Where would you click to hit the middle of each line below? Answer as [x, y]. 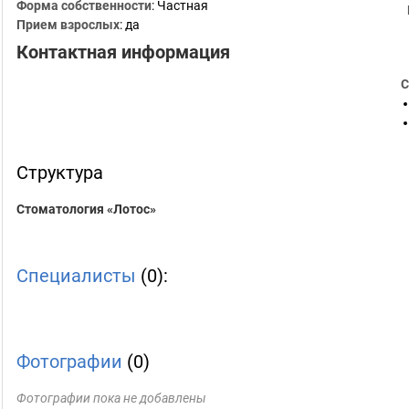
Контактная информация [123, 52]
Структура [60, 173]
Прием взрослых [68, 25]
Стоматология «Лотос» [86, 209]
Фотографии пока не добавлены [111, 398]
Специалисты [76, 276]
